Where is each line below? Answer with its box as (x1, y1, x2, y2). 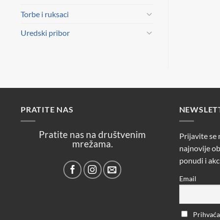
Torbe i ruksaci (21, 9, 69, 19)
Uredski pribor (21, 27, 70, 37)
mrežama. (72, 138, 113, 150)
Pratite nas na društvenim (39, 129, 146, 140)
